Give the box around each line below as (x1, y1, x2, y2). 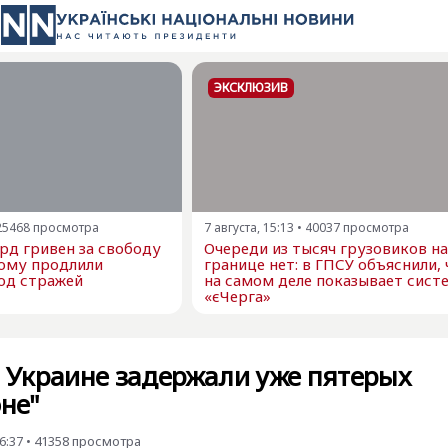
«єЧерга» (204, 286, 271, 306)
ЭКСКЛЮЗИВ (214, 79, 288, 96)
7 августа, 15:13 (204, 219, 294, 236)
